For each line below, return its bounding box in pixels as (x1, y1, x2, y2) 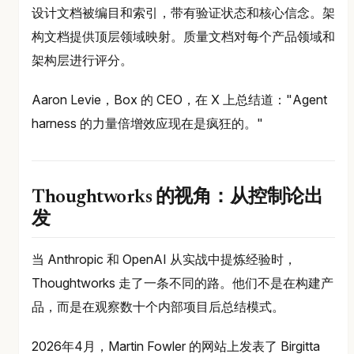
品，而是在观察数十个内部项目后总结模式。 (32, 299, 284, 315)
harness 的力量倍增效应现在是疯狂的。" (32, 115, 263, 132)
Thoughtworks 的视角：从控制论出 (32, 188, 323, 208)
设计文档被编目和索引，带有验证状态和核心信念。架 (32, 5, 335, 21)
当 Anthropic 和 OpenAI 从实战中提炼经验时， (32, 251, 296, 268)
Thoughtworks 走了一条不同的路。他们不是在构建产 (32, 275, 333, 292)
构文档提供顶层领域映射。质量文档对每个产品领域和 (32, 28, 335, 45)
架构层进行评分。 (32, 52, 133, 69)
